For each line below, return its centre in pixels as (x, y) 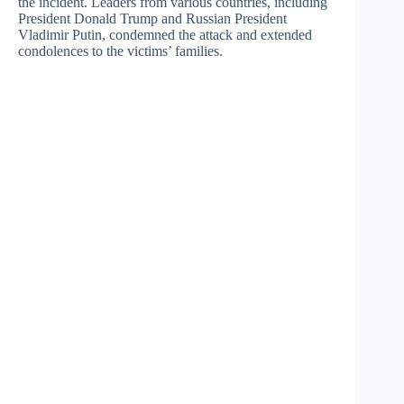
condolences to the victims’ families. (120, 50)
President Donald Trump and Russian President (152, 18)
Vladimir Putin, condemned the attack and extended (165, 34)
